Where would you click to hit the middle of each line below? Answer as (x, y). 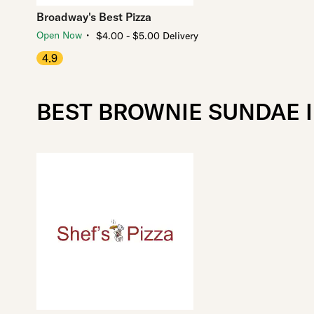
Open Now (59, 35)
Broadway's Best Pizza (94, 17)
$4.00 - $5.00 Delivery (147, 36)
